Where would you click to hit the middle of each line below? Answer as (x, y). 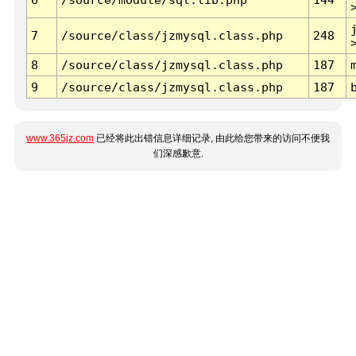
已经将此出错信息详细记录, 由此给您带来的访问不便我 (212, 139)
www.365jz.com (60, 139)
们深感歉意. (178, 154)
